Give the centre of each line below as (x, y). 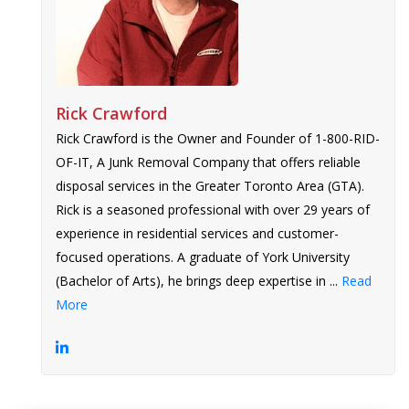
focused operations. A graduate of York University (203, 257)
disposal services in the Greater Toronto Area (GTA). (210, 185)
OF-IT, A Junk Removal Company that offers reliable (208, 162)
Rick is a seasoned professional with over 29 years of (213, 209)
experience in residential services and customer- (197, 233)
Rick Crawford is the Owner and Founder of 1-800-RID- (218, 138)
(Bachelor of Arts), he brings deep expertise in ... (199, 280)
